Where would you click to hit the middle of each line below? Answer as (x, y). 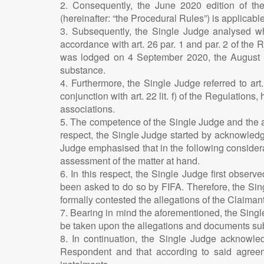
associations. (88, 108)
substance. (83, 70)
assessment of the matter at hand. (130, 160)
